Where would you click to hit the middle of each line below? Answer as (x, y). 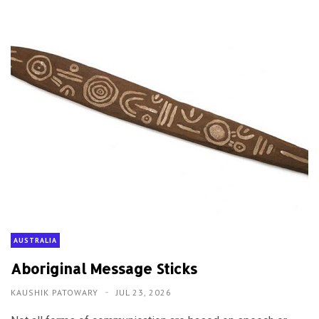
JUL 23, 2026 (144, 293)
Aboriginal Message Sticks (104, 269)
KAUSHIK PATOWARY (56, 293)
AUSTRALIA (35, 241)
